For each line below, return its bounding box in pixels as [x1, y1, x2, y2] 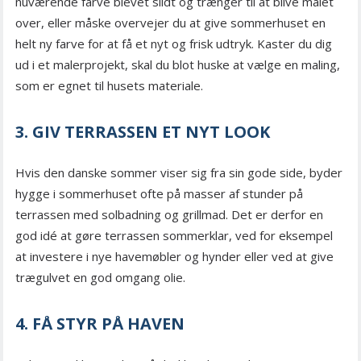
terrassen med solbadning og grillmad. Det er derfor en [15, 206, 323, 223]
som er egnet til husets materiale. [15, 77, 203, 94]
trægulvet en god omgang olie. [15, 269, 185, 286]
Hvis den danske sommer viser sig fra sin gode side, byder [15, 164, 342, 181]
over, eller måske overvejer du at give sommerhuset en [15, 15, 326, 31]
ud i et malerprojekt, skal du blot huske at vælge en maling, [15, 56, 340, 73]
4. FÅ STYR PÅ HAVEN [15, 313, 189, 335]
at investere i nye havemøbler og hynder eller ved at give [15, 248, 334, 265]
